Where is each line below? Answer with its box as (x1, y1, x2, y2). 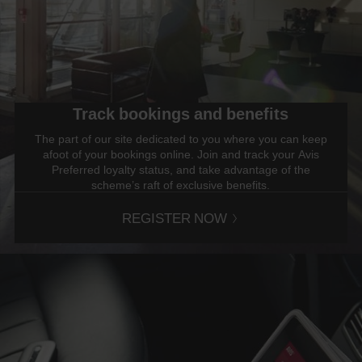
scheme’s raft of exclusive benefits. (91, 176, 271, 192)
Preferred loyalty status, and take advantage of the (51, 161, 310, 177)
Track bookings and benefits (73, 102, 289, 124)
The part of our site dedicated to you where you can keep (34, 130, 327, 146)
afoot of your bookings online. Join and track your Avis (42, 145, 319, 162)
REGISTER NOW (121, 208, 227, 227)
